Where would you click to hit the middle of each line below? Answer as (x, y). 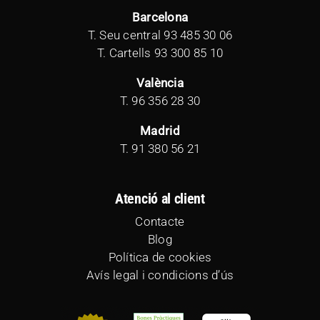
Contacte (160, 221)
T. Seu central (126, 35)
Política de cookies (160, 257)
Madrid (160, 130)
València (160, 82)
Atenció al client (160, 198)
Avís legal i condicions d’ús (160, 275)
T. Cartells (125, 52)
